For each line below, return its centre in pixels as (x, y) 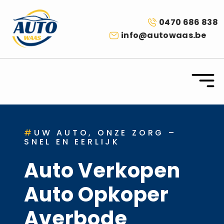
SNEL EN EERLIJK (72, 141)
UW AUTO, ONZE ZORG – (105, 132)
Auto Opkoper (97, 194)
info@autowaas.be (163, 35)
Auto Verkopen (102, 170)
